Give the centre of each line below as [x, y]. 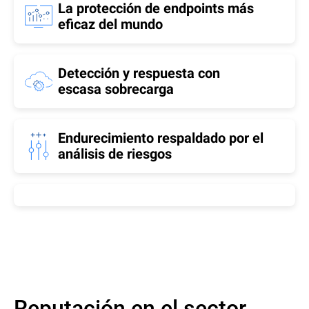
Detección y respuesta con [139, 73]
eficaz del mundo [110, 24]
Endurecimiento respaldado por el [161, 138]
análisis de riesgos [115, 154]
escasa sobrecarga [116, 89]
